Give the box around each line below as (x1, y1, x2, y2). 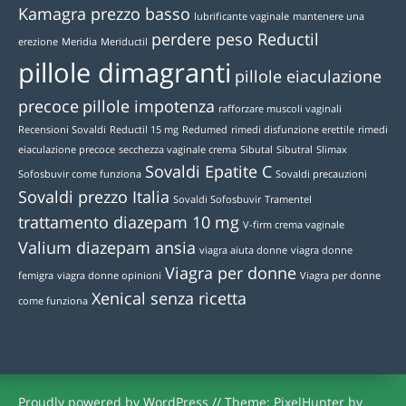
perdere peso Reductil (151, 28, 319, 51)
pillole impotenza (82, 95, 215, 118)
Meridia (62, 35, 97, 49)
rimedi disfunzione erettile (231, 123, 354, 137)
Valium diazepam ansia (18, 237, 196, 259)
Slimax (316, 143, 347, 157)
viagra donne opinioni (57, 269, 161, 283)
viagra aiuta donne (199, 244, 287, 257)
